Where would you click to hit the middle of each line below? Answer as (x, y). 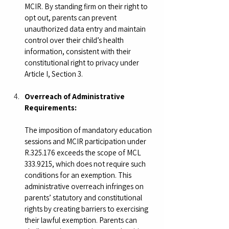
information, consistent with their (78, 51)
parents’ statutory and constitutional (84, 197)
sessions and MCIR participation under (86, 141)
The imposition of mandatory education (89, 130)
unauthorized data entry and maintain (86, 29)
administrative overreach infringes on (85, 186)
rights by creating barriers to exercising (87, 209)
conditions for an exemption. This (79, 175)
